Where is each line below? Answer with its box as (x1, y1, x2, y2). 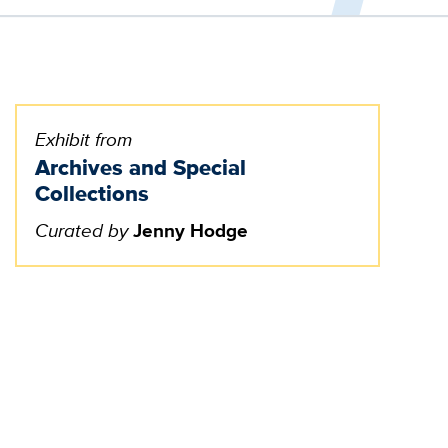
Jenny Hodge (133, 217, 249, 245)
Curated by (35, 217, 129, 245)
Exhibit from (35, 125, 133, 153)
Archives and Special (35, 150, 247, 184)
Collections (35, 176, 150, 210)
